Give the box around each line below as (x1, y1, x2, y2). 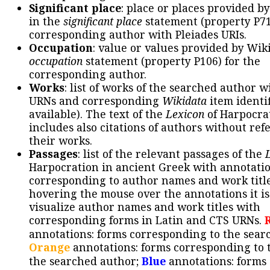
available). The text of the (29, 106, 166, 121)
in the (29, 13, 63, 28)
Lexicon (166, 106, 204, 121)
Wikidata (162, 93, 207, 108)
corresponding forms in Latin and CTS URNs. (29, 212, 265, 227)
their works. (29, 133, 92, 148)
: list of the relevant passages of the (78, 146, 265, 161)
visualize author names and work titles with (29, 199, 260, 214)
